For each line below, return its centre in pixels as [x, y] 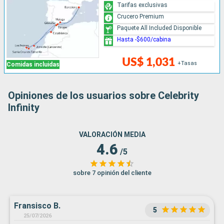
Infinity [24, 108]
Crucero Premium [141, 16]
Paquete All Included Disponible [159, 28]
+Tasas [187, 63]
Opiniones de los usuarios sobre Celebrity [103, 96]
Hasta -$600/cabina [144, 39]
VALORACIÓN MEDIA [112, 135]
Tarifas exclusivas [142, 5]
